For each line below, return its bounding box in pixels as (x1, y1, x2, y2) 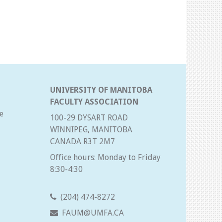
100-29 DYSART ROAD (50, 113, 128, 123)
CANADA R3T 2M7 (50, 137, 115, 147)
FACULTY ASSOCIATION (50, 97, 138, 107)
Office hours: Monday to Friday (50, 153, 161, 163)
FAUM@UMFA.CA (62, 208, 124, 218)
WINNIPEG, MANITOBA (50, 125, 132, 135)
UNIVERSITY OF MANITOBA (50, 85, 152, 95)
